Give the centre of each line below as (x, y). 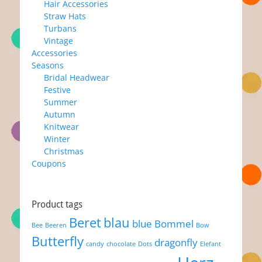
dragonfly (176, 242)
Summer (61, 102)
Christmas (64, 151)
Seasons (48, 65)
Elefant (211, 244)
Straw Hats (65, 16)
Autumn (60, 114)
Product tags (57, 204)
